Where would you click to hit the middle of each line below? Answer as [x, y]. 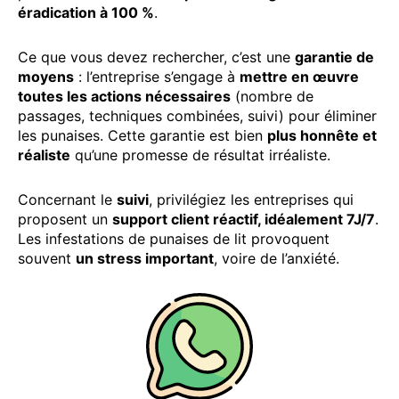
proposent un [65, 219]
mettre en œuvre [299, 76]
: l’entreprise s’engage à [157, 76]
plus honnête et [322, 135]
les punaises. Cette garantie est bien [142, 135]
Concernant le [67, 199]
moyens [46, 76]
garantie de [334, 57]
